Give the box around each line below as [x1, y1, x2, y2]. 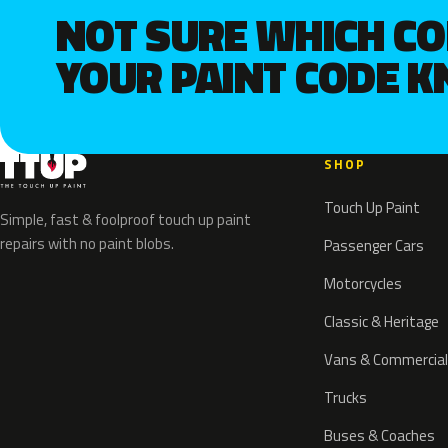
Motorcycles [323, 272, 402, 296]
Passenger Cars [323, 234, 424, 258]
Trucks [323, 386, 367, 410]
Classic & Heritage [323, 310, 439, 334]
